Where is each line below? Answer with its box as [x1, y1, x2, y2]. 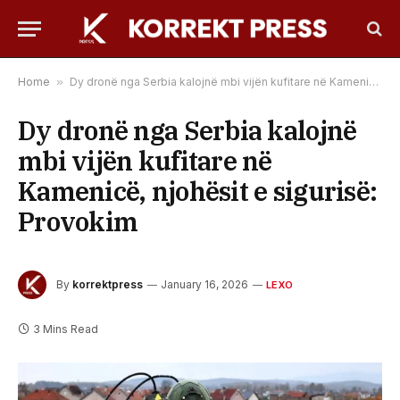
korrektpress [72, 277, 143, 291]
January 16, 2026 [161, 277, 248, 291]
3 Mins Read [33, 321, 98, 336]
